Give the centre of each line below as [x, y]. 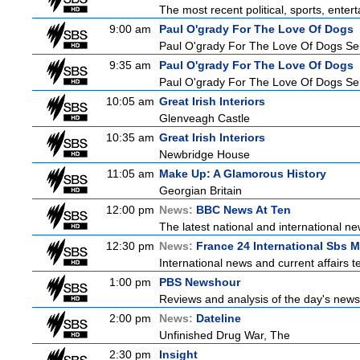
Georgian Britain [200, 190]
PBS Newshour [200, 282]
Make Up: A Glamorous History [243, 174]
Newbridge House [205, 154]
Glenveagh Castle [205, 118]
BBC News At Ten [243, 210]
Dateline [219, 318]
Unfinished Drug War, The [225, 335]
